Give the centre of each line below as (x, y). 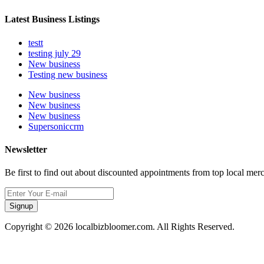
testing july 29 (55, 53)
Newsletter (26, 149)
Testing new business (68, 74)
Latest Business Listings (52, 19)
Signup (21, 206)
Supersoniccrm (56, 126)
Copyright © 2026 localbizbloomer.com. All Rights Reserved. (120, 227)
